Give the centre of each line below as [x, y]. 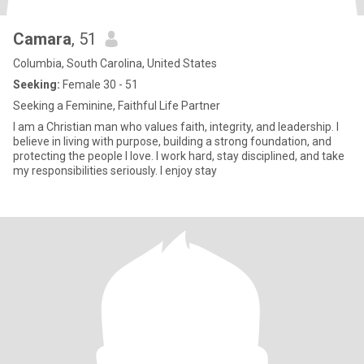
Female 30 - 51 [99, 84]
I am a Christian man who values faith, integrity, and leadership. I [176, 127]
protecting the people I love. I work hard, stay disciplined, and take [179, 156]
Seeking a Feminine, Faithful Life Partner [117, 106]
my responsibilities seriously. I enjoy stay [188, 171]
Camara [42, 39]
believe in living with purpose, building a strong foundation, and [172, 141]
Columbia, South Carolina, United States [115, 63]
